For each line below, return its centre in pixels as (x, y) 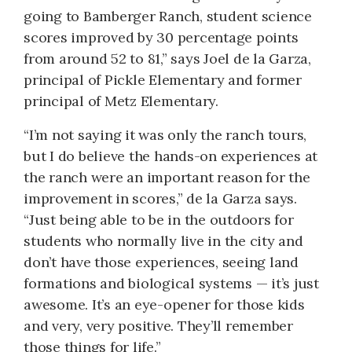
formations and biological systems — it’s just (171, 283)
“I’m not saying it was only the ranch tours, (165, 134)
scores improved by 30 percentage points (161, 37)
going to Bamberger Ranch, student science (168, 16)
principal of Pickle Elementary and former (163, 79)
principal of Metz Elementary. (121, 101)
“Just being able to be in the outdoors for (159, 219)
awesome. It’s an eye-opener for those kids (164, 304)
